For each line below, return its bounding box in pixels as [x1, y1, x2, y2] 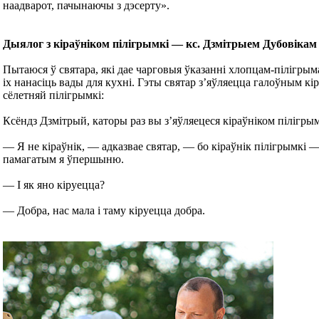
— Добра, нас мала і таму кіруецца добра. [3, 204, 205, 216]
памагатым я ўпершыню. [3, 153, 124, 165]
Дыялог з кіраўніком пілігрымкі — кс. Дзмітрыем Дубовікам [3, 38, 317, 50]
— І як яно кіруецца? [3, 179, 105, 191]
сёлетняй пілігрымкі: [3, 89, 104, 101]
